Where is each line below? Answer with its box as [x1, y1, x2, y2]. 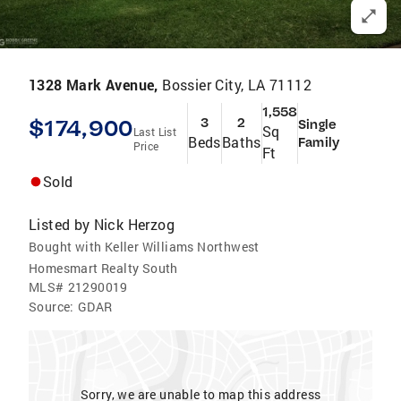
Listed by [29, 215, 90, 234]
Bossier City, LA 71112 [162, 75, 312, 94]
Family [298, 134, 339, 150]
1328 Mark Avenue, [29, 75, 163, 94]
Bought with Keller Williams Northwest [29, 238, 260, 255]
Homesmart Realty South [29, 260, 178, 277]
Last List [132, 124, 177, 139]
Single [298, 116, 337, 132]
